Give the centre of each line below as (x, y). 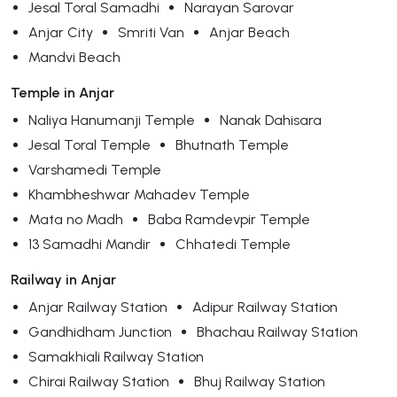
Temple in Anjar (62, 92)
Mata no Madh (76, 219)
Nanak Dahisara (271, 120)
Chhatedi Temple (233, 244)
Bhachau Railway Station (277, 331)
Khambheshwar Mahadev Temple (139, 194)
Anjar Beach (249, 32)
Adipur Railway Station (265, 307)
